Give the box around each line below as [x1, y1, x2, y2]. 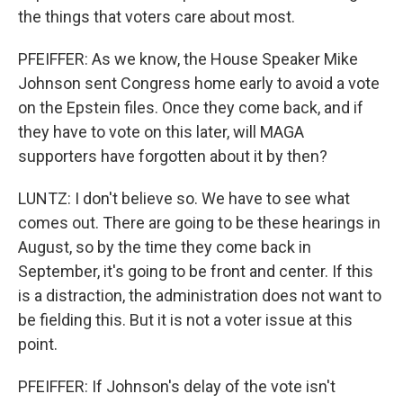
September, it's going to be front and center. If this [18, 262, 373, 281]
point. [18, 335, 58, 354]
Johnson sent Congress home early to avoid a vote [18, 74, 380, 93]
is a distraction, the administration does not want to [18, 286, 381, 305]
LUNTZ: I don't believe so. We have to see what [18, 189, 350, 208]
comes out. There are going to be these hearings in [18, 213, 381, 232]
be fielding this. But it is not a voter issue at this [18, 310, 353, 329]
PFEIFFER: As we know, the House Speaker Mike [18, 49, 358, 68]
